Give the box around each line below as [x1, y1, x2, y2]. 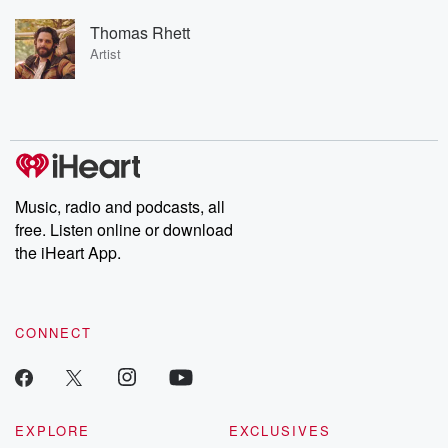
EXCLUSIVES [229, 421, 331, 440]
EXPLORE [15, 421, 90, 440]
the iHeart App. [15, 241, 121, 264]
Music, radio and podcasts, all [15, 195, 225, 218]
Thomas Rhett [90, 20, 190, 44]
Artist [90, 43, 121, 63]
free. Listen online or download [15, 218, 233, 241]
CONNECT [15, 323, 92, 342]
